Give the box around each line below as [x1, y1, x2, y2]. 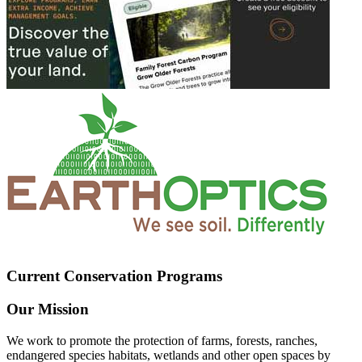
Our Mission [6, 301, 89, 318]
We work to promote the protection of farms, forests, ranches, [6, 333, 318, 347]
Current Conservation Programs [6, 267, 222, 285]
